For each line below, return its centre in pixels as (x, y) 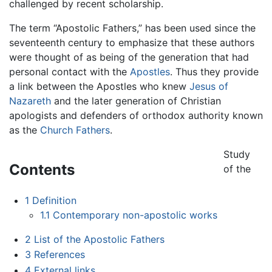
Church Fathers (75, 130)
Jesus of (209, 86)
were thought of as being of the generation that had (129, 57)
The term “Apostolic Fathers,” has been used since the (132, 28)
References (59, 255)
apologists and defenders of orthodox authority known (136, 115)
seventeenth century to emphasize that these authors (132, 42)
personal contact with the (70, 71)
